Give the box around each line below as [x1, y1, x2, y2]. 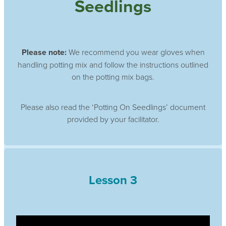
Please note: [21, 46, 67, 58]
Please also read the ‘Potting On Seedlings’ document [21, 101, 205, 112]
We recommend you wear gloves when [66, 46, 205, 58]
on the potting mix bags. [72, 71, 154, 82]
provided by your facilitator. [67, 113, 159, 125]
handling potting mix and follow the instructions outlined [18, 59, 208, 70]
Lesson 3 [89, 171, 137, 189]
